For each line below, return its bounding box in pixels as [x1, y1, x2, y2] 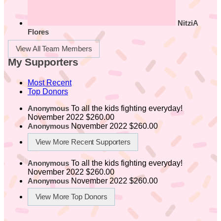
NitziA [178, 19, 198, 28]
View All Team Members [15, 45, 92, 53]
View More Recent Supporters [35, 138, 131, 146]
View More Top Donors [35, 192, 108, 201]
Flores [28, 28, 49, 37]
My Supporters [8, 56, 78, 68]
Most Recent [28, 78, 72, 87]
